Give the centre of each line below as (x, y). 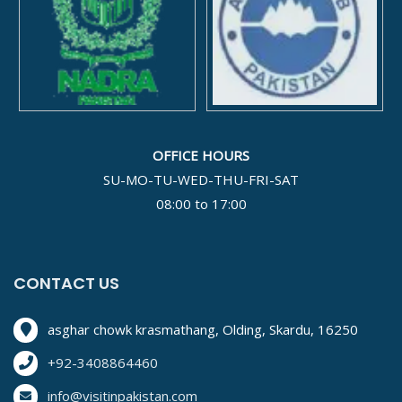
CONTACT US (66, 284)
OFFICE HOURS (201, 156)
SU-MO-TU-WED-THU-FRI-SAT (201, 180)
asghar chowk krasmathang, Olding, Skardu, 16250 (203, 330)
